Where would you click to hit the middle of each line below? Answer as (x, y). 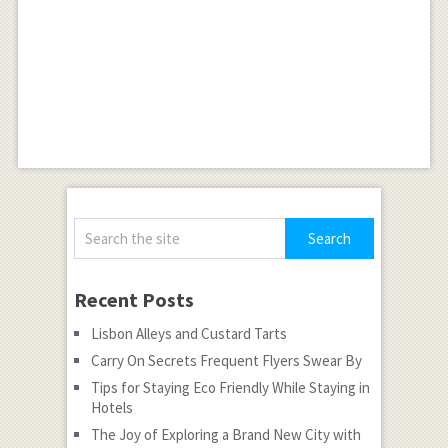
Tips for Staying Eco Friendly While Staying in (230, 388)
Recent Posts (133, 300)
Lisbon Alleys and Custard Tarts (188, 334)
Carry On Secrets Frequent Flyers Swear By (226, 361)
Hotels (111, 408)
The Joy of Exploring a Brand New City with (225, 435)
